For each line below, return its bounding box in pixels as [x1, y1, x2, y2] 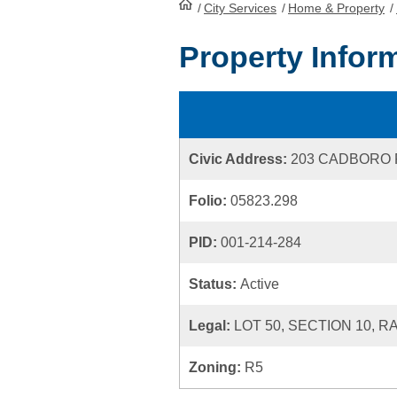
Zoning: [189, 360, 245, 375]
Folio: [189, 193, 230, 208]
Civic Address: [189, 152, 291, 167]
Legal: [189, 318, 234, 333]
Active [240, 276, 279, 292]
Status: [189, 276, 240, 292]
